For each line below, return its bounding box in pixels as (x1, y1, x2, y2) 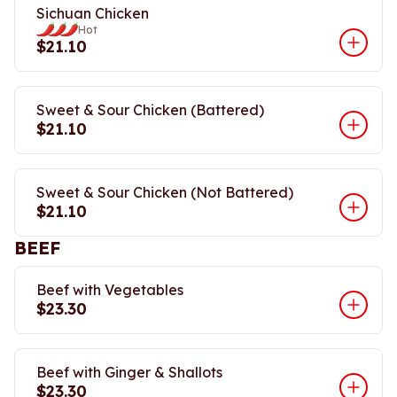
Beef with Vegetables (36, 281, 183, 299)
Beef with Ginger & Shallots (36, 363, 222, 381)
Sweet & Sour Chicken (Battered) (36, 101, 264, 119)
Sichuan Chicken (36, 4, 149, 22)
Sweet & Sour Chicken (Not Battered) (36, 183, 293, 201)
